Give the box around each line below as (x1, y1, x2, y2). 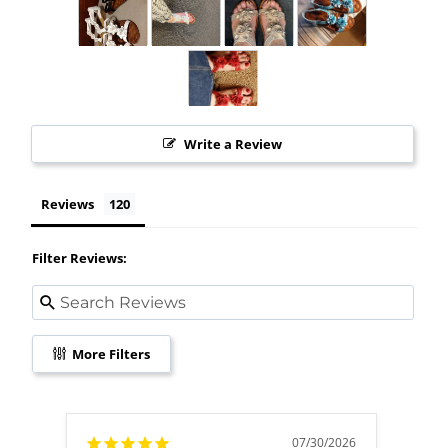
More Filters (68, 345, 150, 364)
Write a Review (184, 135, 282, 154)
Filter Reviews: (32, 249, 127, 268)
